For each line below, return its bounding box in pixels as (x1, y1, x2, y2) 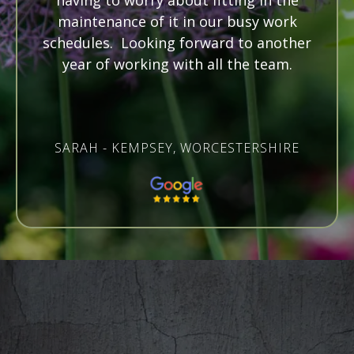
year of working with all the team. (62, 55, 292, 74)
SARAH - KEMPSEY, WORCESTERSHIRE (55, 139, 299, 157)
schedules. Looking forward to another (43, 33, 311, 53)
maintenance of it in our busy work (57, 12, 297, 32)
